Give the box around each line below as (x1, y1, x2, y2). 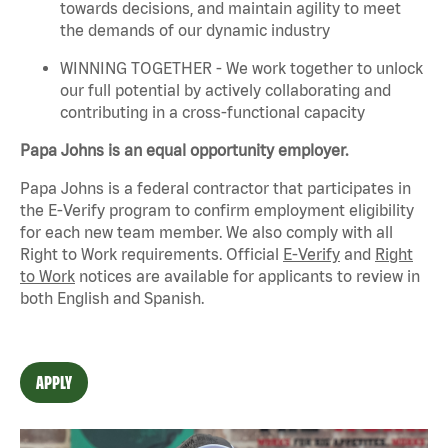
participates (307, 178, 394, 197)
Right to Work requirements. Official (20, 244, 283, 263)
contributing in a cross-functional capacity (60, 102, 365, 121)
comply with (286, 222, 372, 241)
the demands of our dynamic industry (60, 20, 330, 39)
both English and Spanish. (20, 288, 204, 307)
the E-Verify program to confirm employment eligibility (20, 200, 414, 219)
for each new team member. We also (20, 222, 286, 241)
